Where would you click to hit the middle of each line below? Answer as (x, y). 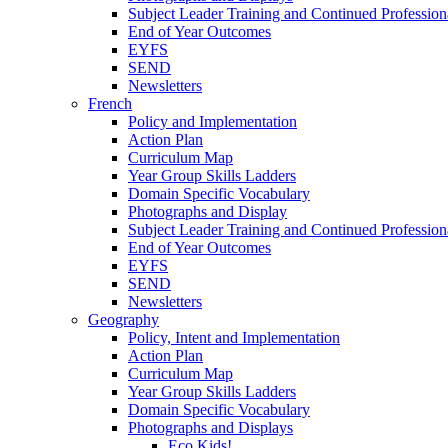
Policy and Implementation (212, 121)
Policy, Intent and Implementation (234, 337)
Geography (123, 319)
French (110, 103)
